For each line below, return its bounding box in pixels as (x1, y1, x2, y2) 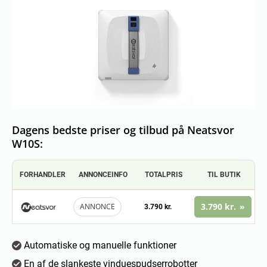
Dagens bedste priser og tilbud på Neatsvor (12, 123, 234, 137)
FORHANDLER (20, 170, 66, 179)
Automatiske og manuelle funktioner (21, 240, 176, 251)
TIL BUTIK (207, 170, 241, 179)
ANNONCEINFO (79, 170, 128, 179)
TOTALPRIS (145, 170, 183, 179)
